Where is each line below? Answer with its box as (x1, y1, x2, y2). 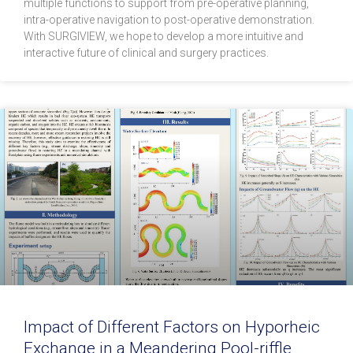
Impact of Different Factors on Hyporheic (24, 318, 320, 337)
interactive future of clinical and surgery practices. (24, 46, 269, 60)
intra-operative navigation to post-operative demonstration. (24, 13, 314, 27)
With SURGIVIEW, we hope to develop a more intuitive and (24, 30, 303, 43)
